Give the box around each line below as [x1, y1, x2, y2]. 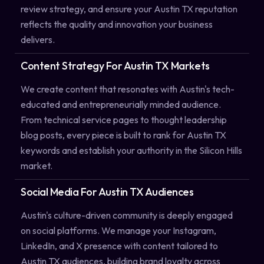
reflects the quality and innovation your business [21, 18, 213, 30]
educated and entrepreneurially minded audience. [21, 98, 221, 110]
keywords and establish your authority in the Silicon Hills [21, 144, 242, 156]
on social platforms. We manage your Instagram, [21, 225, 216, 237]
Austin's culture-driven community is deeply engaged [21, 209, 233, 222]
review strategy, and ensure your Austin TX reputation [21, 2, 237, 15]
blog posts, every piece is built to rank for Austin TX [21, 128, 226, 141]
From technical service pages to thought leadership [21, 113, 227, 126]
